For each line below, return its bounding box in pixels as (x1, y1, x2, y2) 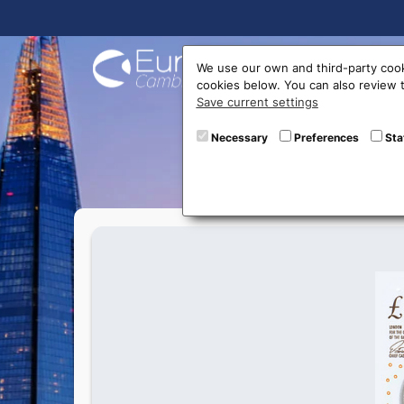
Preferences (293, 131, 359, 144)
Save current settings (196, 95, 318, 109)
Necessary (210, 131, 268, 144)
